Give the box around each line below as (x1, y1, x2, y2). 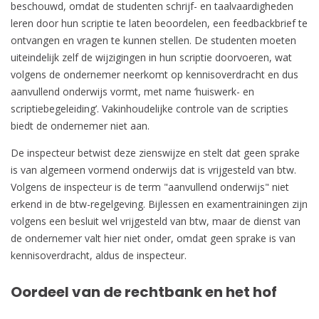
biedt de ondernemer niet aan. (11, 118, 150, 132)
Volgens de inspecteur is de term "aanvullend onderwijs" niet (11, 179, 289, 194)
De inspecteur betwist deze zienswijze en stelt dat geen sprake (11, 145, 300, 159)
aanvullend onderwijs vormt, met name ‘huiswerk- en (11, 84, 254, 98)
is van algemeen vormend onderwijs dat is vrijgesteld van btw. (11, 162, 296, 177)
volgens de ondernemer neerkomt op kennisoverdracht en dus (11, 67, 298, 81)
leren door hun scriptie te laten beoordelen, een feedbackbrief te (11, 16, 308, 30)
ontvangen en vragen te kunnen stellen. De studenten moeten (11, 33, 296, 47)
